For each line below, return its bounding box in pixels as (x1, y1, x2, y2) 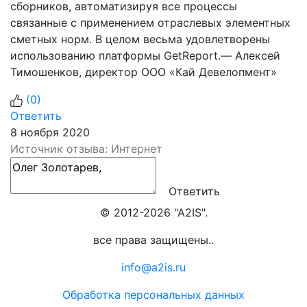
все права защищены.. (93, 232, 214, 247)
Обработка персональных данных (62, 287, 245, 302)
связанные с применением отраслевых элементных (10, 16, 291, 29)
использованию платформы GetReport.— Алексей (10, 49, 280, 62)
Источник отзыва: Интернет (10, 142, 162, 156)
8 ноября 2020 (10, 125, 90, 139)
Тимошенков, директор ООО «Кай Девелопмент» (10, 65, 277, 79)
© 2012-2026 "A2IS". (99, 205, 208, 219)
